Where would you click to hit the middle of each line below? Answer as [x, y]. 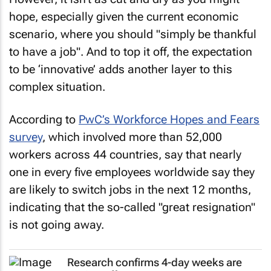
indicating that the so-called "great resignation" [132, 207]
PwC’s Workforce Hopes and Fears [169, 119]
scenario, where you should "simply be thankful [133, 34]
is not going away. [57, 225]
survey [26, 137]
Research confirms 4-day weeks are [155, 262]
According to [44, 119]
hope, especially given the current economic [124, 16]
